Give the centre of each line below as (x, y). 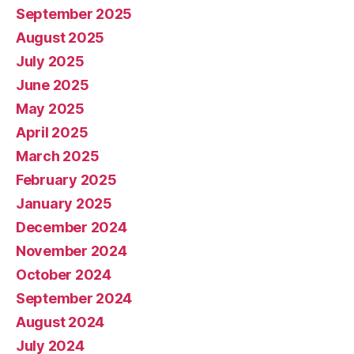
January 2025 (64, 204)
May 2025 (50, 109)
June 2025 (53, 85)
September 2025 (74, 14)
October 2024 (64, 275)
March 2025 (58, 156)
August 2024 (60, 322)
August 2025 (60, 38)
